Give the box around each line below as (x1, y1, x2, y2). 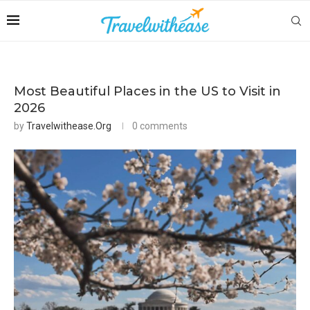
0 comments (132, 120, 188, 131)
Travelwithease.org (26, 120, 111, 131)
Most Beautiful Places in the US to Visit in (14, 84, 281, 99)
